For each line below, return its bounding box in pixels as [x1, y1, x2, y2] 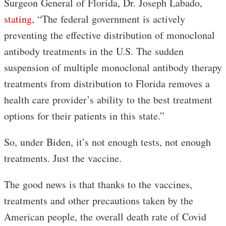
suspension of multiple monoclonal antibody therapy [4, 60, 222, 74]
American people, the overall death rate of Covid [4, 209, 206, 223]
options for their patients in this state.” [4, 108, 164, 123]
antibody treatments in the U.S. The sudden [4, 44, 184, 58]
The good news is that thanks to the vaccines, [4, 177, 192, 191]
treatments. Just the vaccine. [4, 151, 122, 165]
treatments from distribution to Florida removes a [4, 76, 210, 90]
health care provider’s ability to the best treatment [4, 92, 212, 106]
